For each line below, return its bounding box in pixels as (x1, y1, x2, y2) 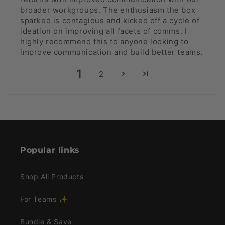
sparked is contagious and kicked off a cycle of (20, 16, 200, 26)
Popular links (20, 145, 80, 155)
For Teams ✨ (20, 195, 68, 204)
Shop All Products (20, 172, 84, 181)
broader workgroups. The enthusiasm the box (20, 5, 196, 15)
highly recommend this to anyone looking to (20, 37, 189, 47)
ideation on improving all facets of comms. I (20, 26, 187, 36)
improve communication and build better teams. (20, 47, 203, 57)
